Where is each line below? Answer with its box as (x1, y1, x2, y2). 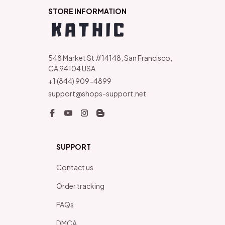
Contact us (56, 163, 93, 172)
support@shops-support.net (48, 89, 146, 98)
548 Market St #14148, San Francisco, (48, 53, 172, 62)
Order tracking (56, 181, 104, 190)
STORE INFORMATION (48, 7, 127, 16)
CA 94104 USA (48, 64, 95, 73)
